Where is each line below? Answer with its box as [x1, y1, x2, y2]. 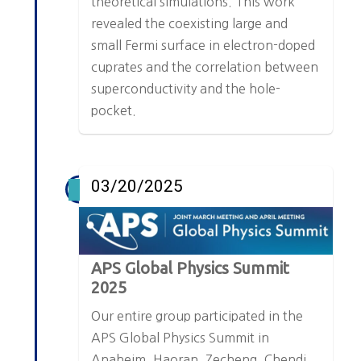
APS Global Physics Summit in [91, 330, 270, 344]
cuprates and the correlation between [91, 60, 319, 74]
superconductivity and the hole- [91, 82, 281, 96]
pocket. [91, 104, 137, 118]
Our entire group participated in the [91, 309, 304, 322]
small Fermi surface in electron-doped [91, 39, 316, 52]
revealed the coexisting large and [91, 17, 288, 31]
